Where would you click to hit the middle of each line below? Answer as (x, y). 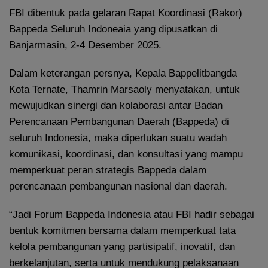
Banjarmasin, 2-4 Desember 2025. (85, 45)
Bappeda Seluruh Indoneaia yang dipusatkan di (113, 29)
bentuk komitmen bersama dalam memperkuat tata (122, 230)
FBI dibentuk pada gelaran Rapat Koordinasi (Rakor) (126, 13)
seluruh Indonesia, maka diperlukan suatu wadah (118, 138)
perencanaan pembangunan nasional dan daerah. (118, 186)
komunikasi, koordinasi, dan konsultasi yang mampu (126, 154)
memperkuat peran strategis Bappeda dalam (108, 170)
